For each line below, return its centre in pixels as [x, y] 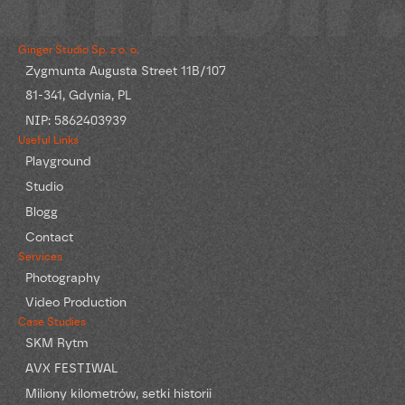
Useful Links [48, 141]
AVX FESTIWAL [71, 368]
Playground [58, 161]
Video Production [75, 302]
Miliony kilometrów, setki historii [118, 393]
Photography [62, 277]
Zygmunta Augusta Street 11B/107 [125, 70]
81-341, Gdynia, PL [78, 95]
